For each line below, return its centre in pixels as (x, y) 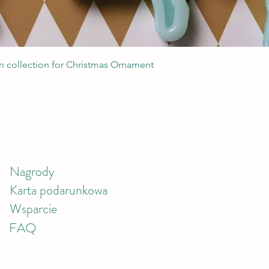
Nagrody (32, 171)
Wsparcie (33, 209)
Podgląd (134, 62)
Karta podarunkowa (59, 190)
